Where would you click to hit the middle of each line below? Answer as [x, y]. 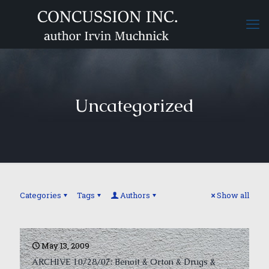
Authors [135, 195]
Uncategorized [134, 105]
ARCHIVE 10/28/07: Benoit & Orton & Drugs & [124, 262]
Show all [233, 195]
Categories [41, 195]
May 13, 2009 [65, 246]
